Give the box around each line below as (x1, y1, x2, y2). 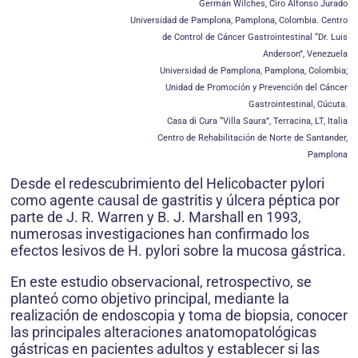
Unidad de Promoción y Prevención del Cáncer (165, 82, 348, 93)
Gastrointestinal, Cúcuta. (249, 99, 348, 110)
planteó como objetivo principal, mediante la (10, 290, 289, 308)
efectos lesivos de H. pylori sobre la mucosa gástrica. (10, 242, 346, 260)
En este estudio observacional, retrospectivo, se (10, 273, 312, 291)
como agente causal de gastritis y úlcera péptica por (10, 192, 340, 209)
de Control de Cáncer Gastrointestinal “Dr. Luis (162, 32, 348, 43)
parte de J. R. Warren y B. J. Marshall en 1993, (10, 209, 301, 226)
